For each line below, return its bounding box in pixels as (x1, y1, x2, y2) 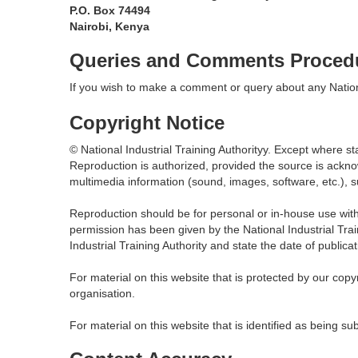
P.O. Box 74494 (70, 4, 150, 17)
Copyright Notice (70, 112, 225, 133)
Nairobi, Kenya (70, 20, 149, 33)
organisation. (70, 287, 135, 300)
